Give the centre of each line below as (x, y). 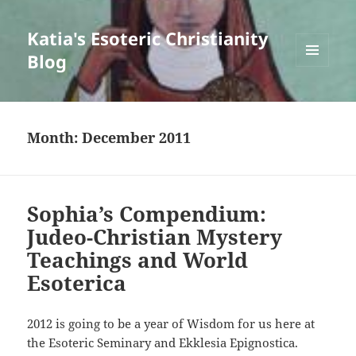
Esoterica (77, 283)
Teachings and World (138, 260)
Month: (55, 138)
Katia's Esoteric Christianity (148, 39)
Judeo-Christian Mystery (155, 237)
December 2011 (137, 138)
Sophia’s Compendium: (147, 214)
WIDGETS (318, 100)
